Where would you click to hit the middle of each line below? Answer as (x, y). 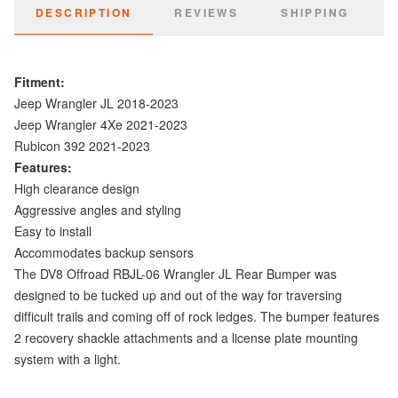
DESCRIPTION (84, 13)
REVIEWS (207, 13)
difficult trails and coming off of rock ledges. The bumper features (197, 317)
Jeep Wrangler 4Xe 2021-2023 (101, 125)
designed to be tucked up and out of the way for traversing (178, 295)
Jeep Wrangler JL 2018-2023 (96, 103)
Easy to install (53, 231)
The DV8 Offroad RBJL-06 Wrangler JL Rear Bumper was (175, 274)
